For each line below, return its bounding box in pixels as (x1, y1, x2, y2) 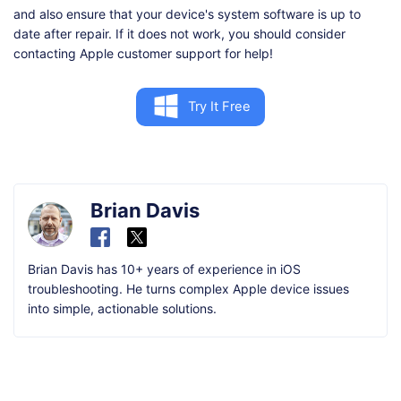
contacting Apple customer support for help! (13, 45, 273, 61)
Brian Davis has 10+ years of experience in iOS (28, 260, 301, 277)
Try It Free (187, 98, 251, 115)
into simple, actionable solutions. (28, 300, 217, 316)
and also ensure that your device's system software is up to (13, 5, 361, 21)
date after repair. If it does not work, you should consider (13, 25, 346, 41)
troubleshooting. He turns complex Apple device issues (28, 280, 349, 296)
